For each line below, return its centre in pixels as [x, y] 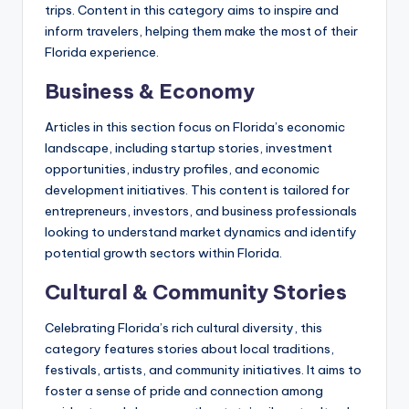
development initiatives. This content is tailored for [197, 190]
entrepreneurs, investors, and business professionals [201, 211]
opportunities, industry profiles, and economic [182, 169]
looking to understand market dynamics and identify [201, 232]
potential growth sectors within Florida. [163, 253]
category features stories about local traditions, [189, 349]
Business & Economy [150, 92]
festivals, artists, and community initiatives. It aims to [203, 370]
